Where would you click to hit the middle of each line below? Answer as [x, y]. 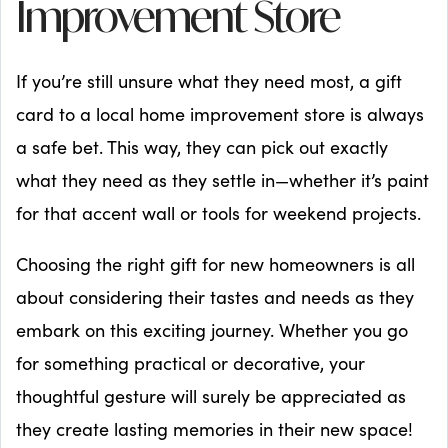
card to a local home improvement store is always [220, 113]
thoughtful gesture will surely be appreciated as [211, 395]
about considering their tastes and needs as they [215, 296]
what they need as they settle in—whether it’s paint [222, 179]
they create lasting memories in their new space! [214, 428]
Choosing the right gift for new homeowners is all [215, 263]
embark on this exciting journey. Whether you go [212, 329]
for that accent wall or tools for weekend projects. [218, 212]
